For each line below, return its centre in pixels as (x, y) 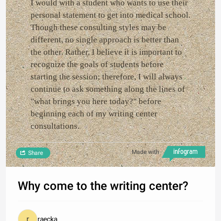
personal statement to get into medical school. (110, 15)
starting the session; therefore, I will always (107, 77)
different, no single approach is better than (105, 40)
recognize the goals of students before (97, 65)
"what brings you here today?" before (96, 102)
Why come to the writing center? (103, 186)
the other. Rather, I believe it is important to (106, 52)
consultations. (55, 126)
